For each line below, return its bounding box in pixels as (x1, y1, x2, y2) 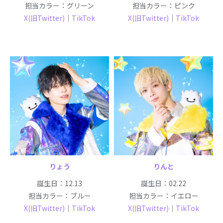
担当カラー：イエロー (128, 190, 199, 201)
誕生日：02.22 (141, 178, 186, 188)
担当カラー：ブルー (28, 190, 91, 201)
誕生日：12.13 (37, 178, 82, 188)
